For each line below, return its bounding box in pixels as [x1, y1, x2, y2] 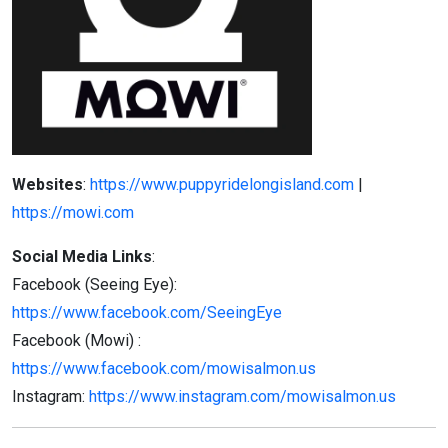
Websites [12, 174, 83, 194]
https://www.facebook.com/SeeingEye [12, 302, 282, 322]
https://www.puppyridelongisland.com [90, 174, 354, 194]
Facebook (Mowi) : [12, 330, 141, 350]
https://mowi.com [12, 202, 134, 222]
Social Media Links [12, 246, 152, 266]
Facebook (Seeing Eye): [12, 274, 177, 294]
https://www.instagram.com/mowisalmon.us [89, 386, 396, 406]
